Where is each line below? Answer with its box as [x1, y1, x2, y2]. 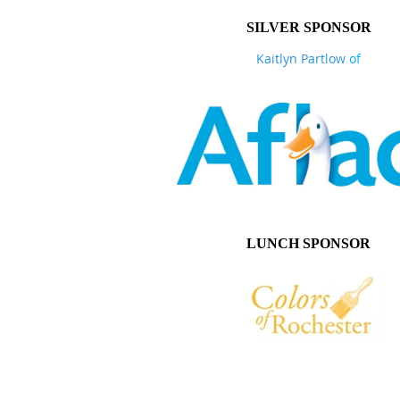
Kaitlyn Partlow [256, 50, 346, 67]
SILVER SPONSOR [246, 20, 371, 35]
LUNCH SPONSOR [246, 235, 371, 251]
